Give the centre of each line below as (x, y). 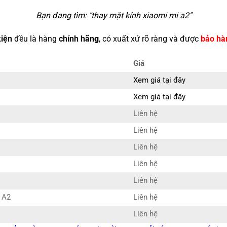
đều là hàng (35, 39)
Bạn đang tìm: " (63, 16)
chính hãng (79, 39)
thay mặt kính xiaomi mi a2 (140, 16)
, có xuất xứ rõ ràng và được (149, 39)
